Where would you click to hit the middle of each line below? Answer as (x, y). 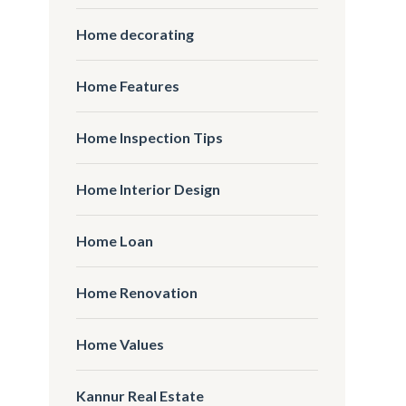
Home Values (121, 343)
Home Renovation (137, 292)
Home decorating (135, 34)
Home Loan (115, 240)
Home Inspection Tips (150, 137)
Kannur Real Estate (140, 395)
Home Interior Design (149, 188)
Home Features (128, 85)
